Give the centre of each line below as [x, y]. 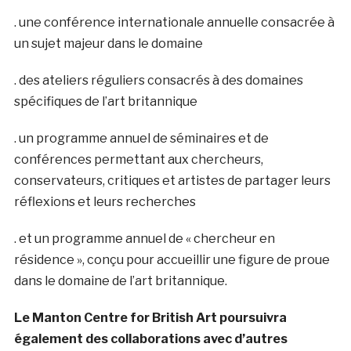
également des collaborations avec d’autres [150, 338]
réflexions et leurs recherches [105, 201]
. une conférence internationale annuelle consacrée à [174, 22]
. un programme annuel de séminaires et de [141, 138]
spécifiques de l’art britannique [105, 101]
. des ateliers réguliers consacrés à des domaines [158, 80]
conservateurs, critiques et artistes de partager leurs [172, 180]
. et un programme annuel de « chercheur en [144, 238]
